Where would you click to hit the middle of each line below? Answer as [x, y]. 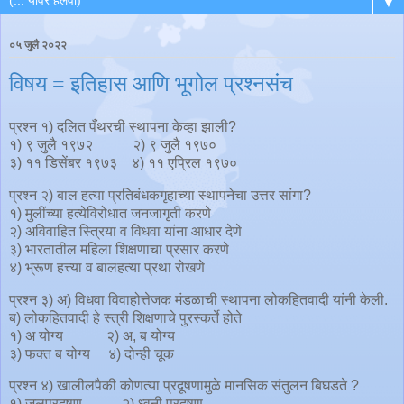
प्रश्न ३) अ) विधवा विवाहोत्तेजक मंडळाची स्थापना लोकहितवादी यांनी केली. [198, 299]
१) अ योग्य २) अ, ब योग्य [92, 335]
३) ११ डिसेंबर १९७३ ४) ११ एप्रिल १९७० [123, 162]
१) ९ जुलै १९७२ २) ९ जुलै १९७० [113, 144]
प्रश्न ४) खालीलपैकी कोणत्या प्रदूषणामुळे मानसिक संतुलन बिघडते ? [184, 386]
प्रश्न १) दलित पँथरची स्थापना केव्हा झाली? [123, 126]
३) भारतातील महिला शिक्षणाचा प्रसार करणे [124, 249]
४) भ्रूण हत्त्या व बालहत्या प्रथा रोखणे [107, 267]
